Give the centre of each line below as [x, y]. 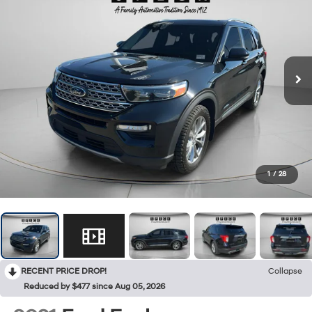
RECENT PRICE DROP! [64, 272]
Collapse [285, 272]
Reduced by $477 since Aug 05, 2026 [94, 287]
